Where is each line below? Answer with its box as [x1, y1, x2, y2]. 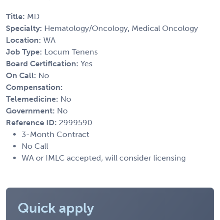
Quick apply [18, 199, 94, 216]
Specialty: [6, 23, 44, 33]
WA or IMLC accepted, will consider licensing [22, 153, 186, 163]
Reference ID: [6, 117, 59, 127]
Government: [6, 106, 57, 115]
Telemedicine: [6, 94, 60, 104]
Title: [6, 11, 27, 21]
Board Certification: [6, 58, 81, 68]
